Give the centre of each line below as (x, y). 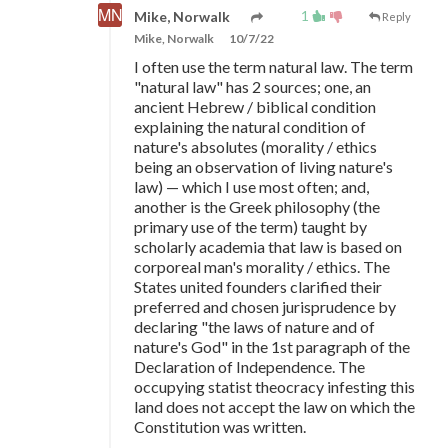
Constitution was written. (220, 427)
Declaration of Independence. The (249, 367)
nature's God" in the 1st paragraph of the (272, 347)
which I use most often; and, (274, 187)
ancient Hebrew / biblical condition (255, 107)
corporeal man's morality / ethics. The (262, 267)
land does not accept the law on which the (274, 407)
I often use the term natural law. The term (273, 67)
